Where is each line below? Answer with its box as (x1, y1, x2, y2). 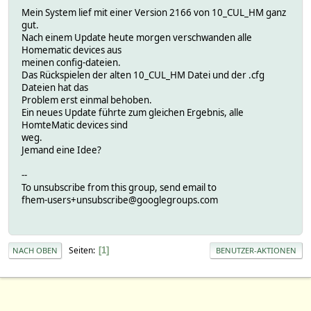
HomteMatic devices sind (22, 118, 128, 131)
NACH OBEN (12, 245, 58, 256)
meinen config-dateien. (22, 56, 121, 69)
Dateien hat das (22, 81, 88, 94)
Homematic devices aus (22, 43, 121, 56)
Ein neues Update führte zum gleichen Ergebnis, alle (22, 106, 244, 119)
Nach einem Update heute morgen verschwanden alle (22, 31, 252, 44)
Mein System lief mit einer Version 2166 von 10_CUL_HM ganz (22, 6, 286, 19)
